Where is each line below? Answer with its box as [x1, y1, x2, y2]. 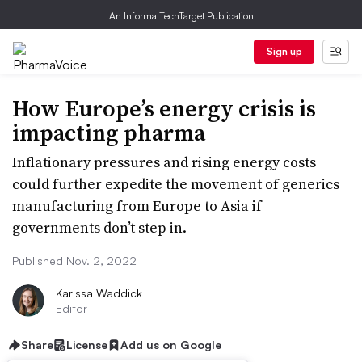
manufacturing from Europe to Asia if [12, 196, 262, 216]
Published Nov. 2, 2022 [12, 254, 137, 267]
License [66, 338, 107, 351]
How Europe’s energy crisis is [12, 93, 316, 124]
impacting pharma [12, 117, 205, 148]
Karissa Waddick [56, 286, 142, 300]
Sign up [266, 45, 302, 57]
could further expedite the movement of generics [12, 174, 339, 194]
